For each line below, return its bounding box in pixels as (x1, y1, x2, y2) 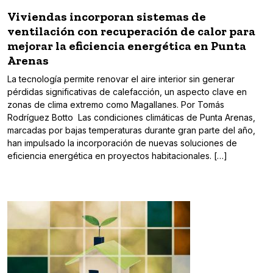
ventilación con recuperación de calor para (7, 24, 255, 39)
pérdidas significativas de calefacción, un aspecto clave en (7, 87, 247, 97)
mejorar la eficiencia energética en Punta (7, 38, 246, 54)
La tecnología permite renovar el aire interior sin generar (7, 74, 235, 85)
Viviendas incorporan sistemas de (7, 9, 206, 24)
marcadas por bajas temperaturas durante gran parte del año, (7, 125, 255, 136)
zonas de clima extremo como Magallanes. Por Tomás (7, 99, 224, 110)
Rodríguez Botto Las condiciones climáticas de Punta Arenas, (7, 112, 255, 123)
